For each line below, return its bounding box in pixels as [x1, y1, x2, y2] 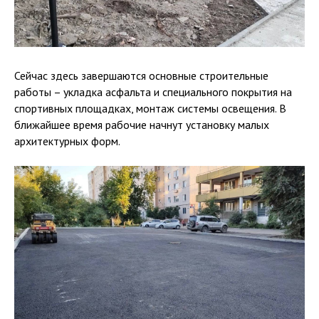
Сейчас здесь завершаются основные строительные [14, 68, 268, 83]
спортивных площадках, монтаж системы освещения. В [14, 100, 286, 115]
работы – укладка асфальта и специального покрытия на [14, 84, 292, 99]
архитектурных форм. [14, 133, 120, 148]
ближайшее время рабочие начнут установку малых [14, 117, 269, 132]
